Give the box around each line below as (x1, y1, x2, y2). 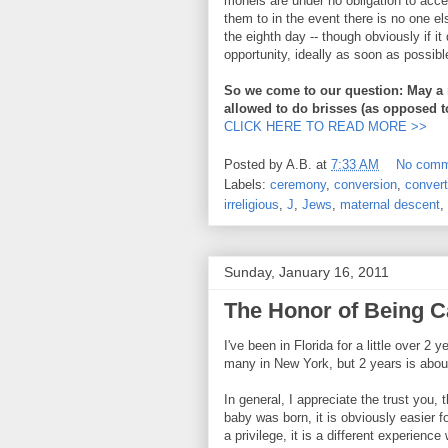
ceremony (270, 177, 326, 193)
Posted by (224, 157, 286, 173)
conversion (334, 177, 397, 193)
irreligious (224, 197, 279, 213)
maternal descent (340, 197, 440, 213)
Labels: (224, 177, 270, 193)
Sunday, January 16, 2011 (224, 264, 389, 281)
